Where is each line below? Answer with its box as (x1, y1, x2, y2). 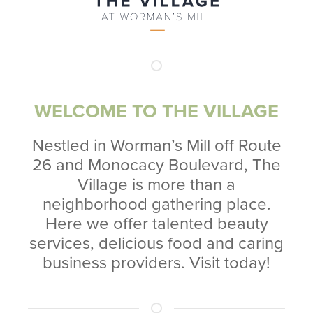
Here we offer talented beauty (45, 213, 268, 234)
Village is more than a (78, 174, 235, 195)
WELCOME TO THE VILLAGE (34, 99, 279, 123)
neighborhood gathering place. (42, 194, 271, 214)
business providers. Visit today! (43, 252, 270, 273)
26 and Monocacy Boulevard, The (32, 154, 281, 175)
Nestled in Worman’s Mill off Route (31, 135, 282, 156)
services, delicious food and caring (29, 233, 284, 254)
